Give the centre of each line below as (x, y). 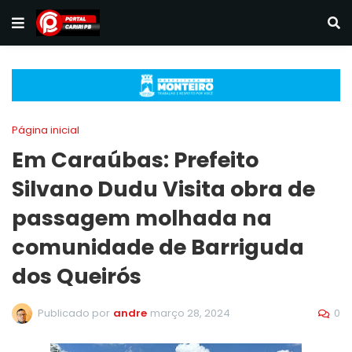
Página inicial (46, 130)
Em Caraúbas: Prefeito (135, 159)
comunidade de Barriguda (158, 247)
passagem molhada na (142, 218)
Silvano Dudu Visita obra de (163, 189)
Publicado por (74, 313)
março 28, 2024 (190, 313)
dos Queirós (77, 276)
